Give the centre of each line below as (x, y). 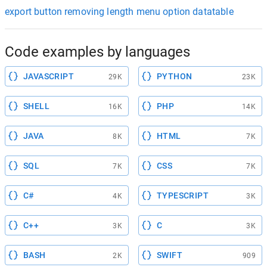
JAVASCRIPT (49, 76)
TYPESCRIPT (183, 195)
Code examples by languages (97, 52)
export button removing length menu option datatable (119, 11)
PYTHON (175, 76)
